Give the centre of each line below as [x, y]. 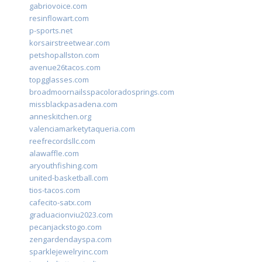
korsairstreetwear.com [70, 43]
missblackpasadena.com [73, 104]
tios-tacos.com [55, 190]
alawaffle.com [54, 154]
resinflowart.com [59, 18]
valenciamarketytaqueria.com [82, 129]
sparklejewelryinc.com [69, 252]
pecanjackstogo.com [65, 227]
